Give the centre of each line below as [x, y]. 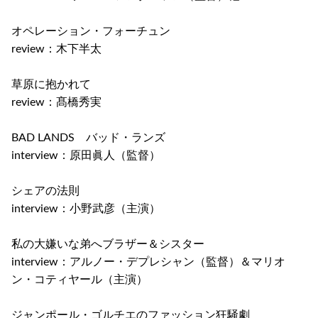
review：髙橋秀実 [56, 103]
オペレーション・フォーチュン [91, 32]
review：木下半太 [56, 49]
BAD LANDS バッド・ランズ [88, 138]
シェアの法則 [45, 191]
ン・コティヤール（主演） [79, 280]
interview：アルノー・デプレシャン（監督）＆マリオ [148, 262]
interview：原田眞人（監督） [86, 156]
